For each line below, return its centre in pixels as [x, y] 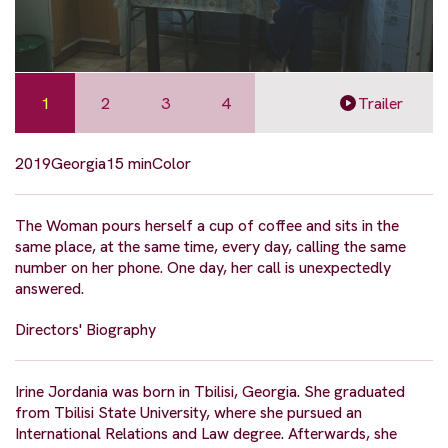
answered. [49, 289]
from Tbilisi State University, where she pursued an [188, 413]
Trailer [380, 103]
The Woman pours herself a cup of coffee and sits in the [207, 226]
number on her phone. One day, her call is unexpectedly [203, 268]
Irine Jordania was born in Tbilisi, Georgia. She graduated [210, 392]
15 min [129, 164]
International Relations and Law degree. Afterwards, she [206, 434]
